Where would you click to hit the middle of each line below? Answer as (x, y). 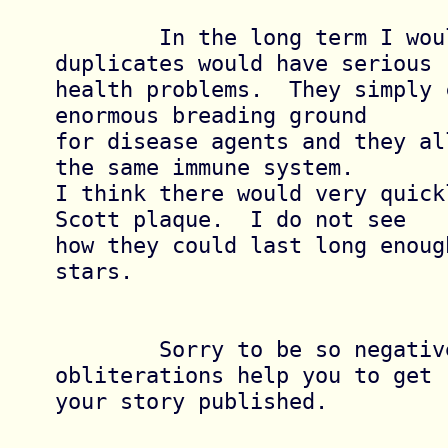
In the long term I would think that (106, 36)
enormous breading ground (210, 114)
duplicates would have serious (243, 62)
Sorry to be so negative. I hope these (106, 348)
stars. (93, 270)
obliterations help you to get (243, 374)
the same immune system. (204, 166)
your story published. (191, 400)
